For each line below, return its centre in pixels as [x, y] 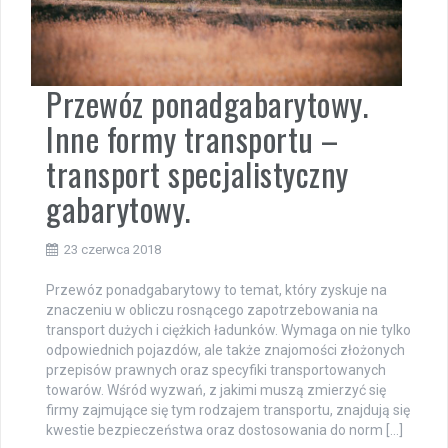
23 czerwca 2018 [112, 249]
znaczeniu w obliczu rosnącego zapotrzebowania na [212, 309]
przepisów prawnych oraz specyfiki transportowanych [216, 369]
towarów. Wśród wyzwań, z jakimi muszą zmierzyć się [216, 389]
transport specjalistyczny [197, 173]
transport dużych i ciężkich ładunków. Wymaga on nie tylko [228, 329]
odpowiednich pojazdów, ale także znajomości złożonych [225, 349]
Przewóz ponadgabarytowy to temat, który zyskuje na [216, 289]
